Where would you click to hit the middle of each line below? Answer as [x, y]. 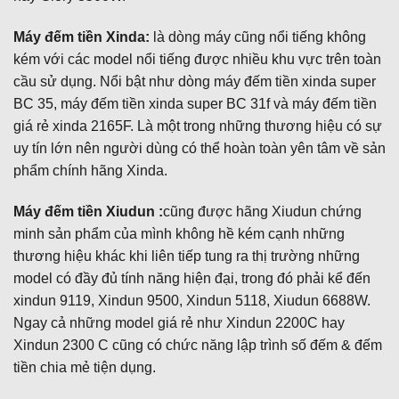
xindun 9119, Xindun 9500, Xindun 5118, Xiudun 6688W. [192, 300]
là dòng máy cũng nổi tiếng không [260, 37]
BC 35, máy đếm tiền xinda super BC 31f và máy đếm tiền [195, 104]
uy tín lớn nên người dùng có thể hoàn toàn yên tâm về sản [199, 149]
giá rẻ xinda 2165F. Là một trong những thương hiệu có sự [198, 126]
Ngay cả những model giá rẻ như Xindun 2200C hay [179, 322]
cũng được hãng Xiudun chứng [262, 211]
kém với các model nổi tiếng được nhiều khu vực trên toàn [197, 60]
